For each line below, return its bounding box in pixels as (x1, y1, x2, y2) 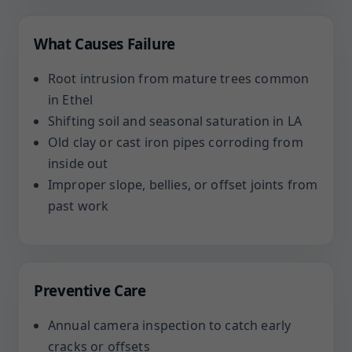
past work (48, 197, 109, 214)
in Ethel (48, 91, 93, 108)
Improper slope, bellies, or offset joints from (48, 176, 318, 193)
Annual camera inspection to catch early (48, 317, 291, 334)
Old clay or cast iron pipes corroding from (48, 134, 303, 151)
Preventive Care (34, 280, 146, 300)
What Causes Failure (34, 34, 175, 53)
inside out (48, 155, 108, 172)
